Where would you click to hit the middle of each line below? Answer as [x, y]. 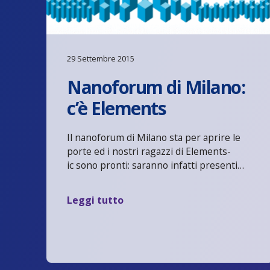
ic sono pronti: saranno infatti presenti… [156, 165]
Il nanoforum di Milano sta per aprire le [154, 137]
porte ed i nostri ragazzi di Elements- [149, 151]
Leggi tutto [96, 200]
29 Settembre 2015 [101, 58]
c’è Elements [117, 108]
